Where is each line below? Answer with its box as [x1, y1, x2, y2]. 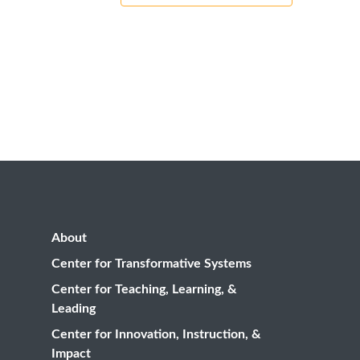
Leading [51, 302, 96, 315]
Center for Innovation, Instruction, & [51, 328, 261, 341]
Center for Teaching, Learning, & [51, 283, 237, 296]
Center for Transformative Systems [51, 257, 252, 270]
